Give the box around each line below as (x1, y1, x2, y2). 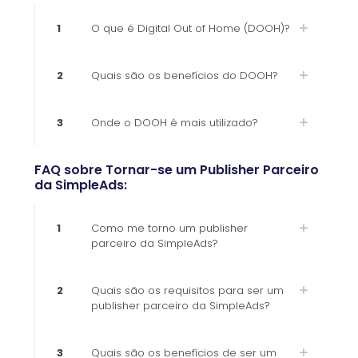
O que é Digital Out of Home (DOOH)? (91, 21, 290, 36)
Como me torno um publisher (91, 221, 248, 236)
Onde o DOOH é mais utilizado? (91, 115, 258, 130)
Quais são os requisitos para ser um (91, 283, 284, 298)
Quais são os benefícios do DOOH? (91, 68, 278, 83)
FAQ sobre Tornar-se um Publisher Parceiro (34, 161, 319, 179)
